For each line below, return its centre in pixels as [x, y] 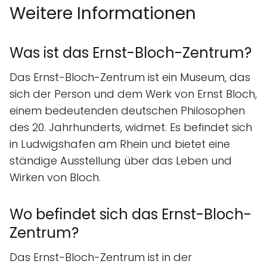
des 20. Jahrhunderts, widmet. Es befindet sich [131, 127]
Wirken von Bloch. [55, 177]
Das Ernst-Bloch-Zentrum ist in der [101, 257]
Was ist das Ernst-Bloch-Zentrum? [131, 52]
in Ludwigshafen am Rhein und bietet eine [120, 144]
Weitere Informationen [103, 13]
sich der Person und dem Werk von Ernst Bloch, [133, 94]
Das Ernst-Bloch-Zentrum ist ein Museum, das [130, 77]
